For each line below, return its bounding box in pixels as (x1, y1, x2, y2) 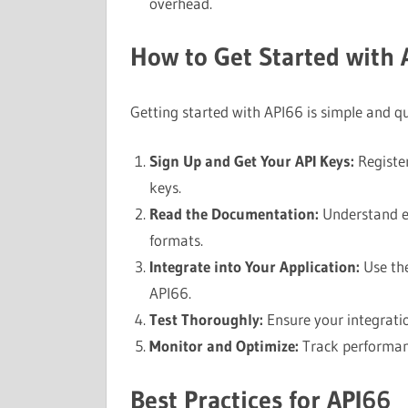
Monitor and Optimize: (148, 336, 299, 355)
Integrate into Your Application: (148, 257, 360, 276)
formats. (148, 230, 203, 250)
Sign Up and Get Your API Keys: (148, 151, 354, 170)
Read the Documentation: (148, 204, 319, 223)
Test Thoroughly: (148, 310, 263, 329)
